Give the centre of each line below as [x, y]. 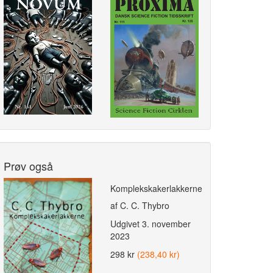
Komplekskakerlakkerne [156, 188]
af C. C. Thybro [140, 205]
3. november [166, 223]
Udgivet [126, 223]
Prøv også [28, 165]
